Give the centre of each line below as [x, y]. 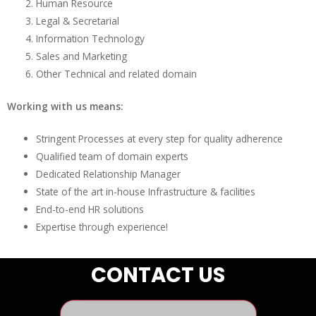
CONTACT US [158, 275]
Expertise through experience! [102, 227]
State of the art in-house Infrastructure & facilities [146, 192]
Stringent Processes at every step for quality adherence [160, 139]
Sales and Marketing [82, 56]
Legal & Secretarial [78, 21]
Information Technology [91, 39]
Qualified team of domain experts [113, 157]
